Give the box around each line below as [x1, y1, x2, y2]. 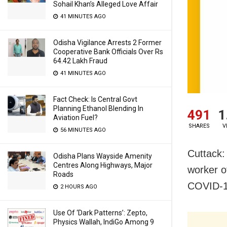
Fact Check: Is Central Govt [53, 95, 137, 103]
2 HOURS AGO [59, 183, 97, 190]
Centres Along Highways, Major [53, 161, 153, 169]
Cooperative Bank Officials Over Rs [53, 48, 163, 56]
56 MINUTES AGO [59, 127, 106, 133]
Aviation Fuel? [53, 113, 98, 122]
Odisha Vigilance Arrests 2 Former [53, 39, 162, 47]
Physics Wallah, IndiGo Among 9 [53, 218, 154, 226]
